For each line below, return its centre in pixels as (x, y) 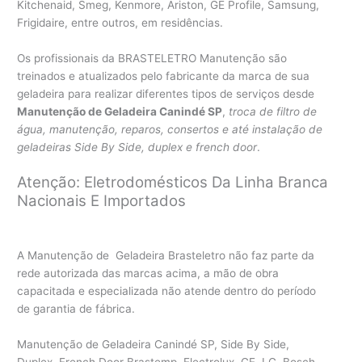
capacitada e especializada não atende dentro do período (167, 291)
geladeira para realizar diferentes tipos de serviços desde (166, 94)
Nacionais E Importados (102, 201)
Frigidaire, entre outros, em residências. (120, 23)
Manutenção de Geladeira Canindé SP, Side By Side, (154, 344)
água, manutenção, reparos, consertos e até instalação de (170, 130)
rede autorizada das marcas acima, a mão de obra (148, 274)
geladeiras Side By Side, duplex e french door (137, 147)
